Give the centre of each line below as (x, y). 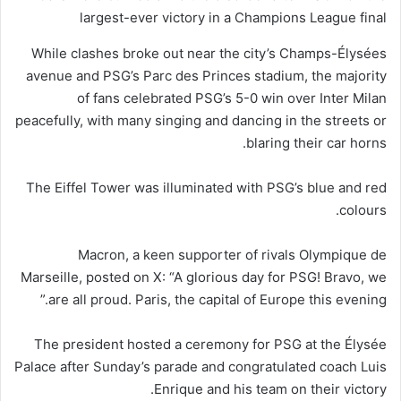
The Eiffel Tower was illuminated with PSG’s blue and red (206, 187)
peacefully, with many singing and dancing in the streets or (201, 120)
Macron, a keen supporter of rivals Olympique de (232, 254)
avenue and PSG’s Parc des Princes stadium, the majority (206, 75)
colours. (363, 209)
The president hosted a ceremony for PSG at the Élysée (210, 344)
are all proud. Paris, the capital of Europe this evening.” (218, 299)
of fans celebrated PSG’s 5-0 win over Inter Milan (232, 98)
